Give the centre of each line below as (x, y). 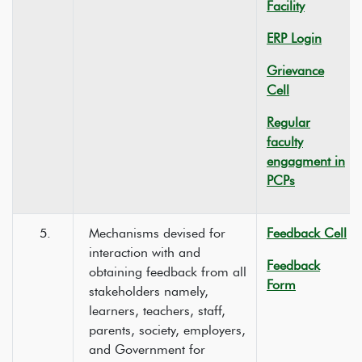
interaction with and (145, 253)
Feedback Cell (307, 233)
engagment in (306, 161)
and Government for (147, 349)
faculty (285, 142)
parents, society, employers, (167, 330)
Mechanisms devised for (157, 233)
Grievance (295, 71)
